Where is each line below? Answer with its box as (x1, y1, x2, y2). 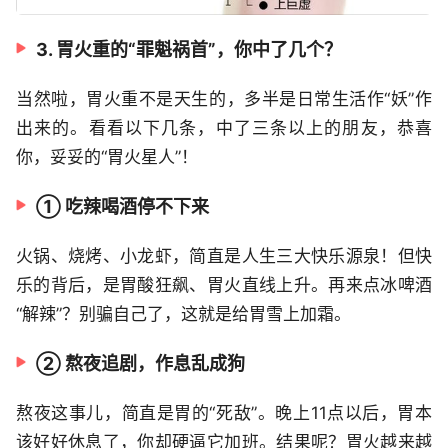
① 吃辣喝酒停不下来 (36, 195, 209, 217)
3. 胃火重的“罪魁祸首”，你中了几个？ (36, 38, 342, 60)
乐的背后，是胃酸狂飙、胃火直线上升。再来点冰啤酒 (16, 274, 432, 295)
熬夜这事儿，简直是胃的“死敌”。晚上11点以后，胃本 (16, 402, 432, 423)
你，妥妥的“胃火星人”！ (16, 146, 198, 167)
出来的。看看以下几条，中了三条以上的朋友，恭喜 (16, 117, 432, 138)
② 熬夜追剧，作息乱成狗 (36, 352, 245, 374)
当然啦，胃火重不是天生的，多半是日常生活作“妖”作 (16, 88, 432, 109)
